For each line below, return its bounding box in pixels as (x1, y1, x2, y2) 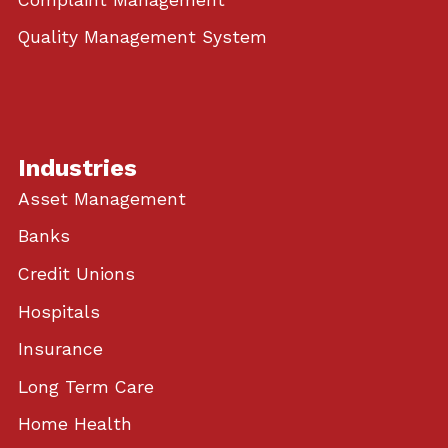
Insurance (17, 339, 103, 360)
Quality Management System (17, 27, 267, 48)
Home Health (17, 414, 132, 435)
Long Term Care (17, 376, 154, 397)
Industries (17, 153, 137, 182)
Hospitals (17, 301, 100, 322)
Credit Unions (17, 264, 135, 284)
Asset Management (17, 188, 186, 209)
